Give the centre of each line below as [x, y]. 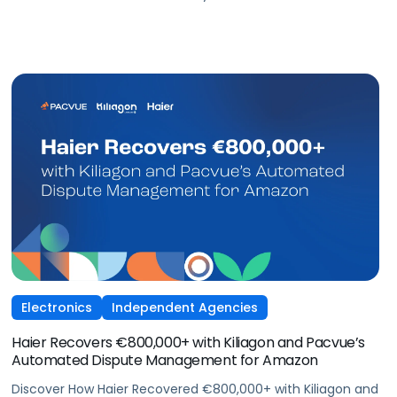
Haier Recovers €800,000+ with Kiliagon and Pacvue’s [188, 342]
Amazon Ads [51, 13]
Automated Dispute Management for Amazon [165, 360]
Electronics [57, 307]
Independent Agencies [185, 307]
